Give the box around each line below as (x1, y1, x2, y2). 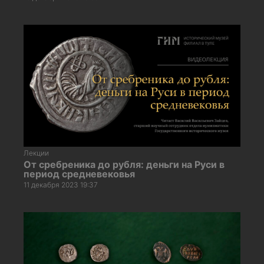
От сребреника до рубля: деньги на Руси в (24, 158, 225, 170)
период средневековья (24, 167, 135, 180)
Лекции (24, 148, 49, 157)
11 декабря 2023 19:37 (24, 180, 98, 189)
